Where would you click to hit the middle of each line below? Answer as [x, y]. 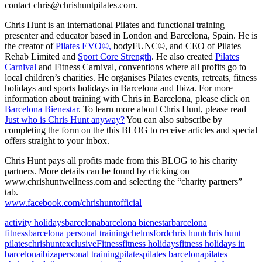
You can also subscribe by [173, 120]
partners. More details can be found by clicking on [97, 171]
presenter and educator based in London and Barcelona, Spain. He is [131, 36]
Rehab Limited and [41, 57]
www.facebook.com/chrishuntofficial [73, 203]
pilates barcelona [173, 254]
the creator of [30, 46]
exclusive [79, 244]
